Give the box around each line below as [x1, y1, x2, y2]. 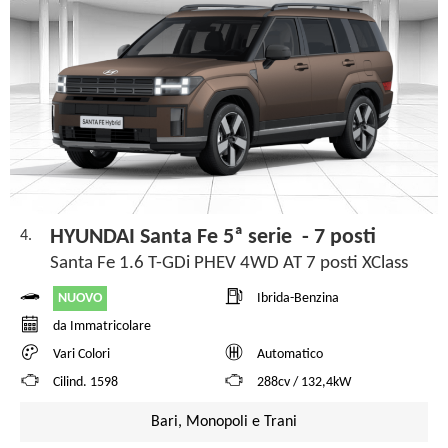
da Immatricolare [53, 319, 151, 335]
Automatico [257, 347, 323, 363]
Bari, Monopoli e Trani [151, 413, 297, 430]
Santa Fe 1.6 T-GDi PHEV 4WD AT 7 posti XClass [50, 253, 412, 273]
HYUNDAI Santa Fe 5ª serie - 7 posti [50, 225, 376, 249]
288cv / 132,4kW [257, 375, 351, 391]
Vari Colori [53, 347, 110, 363]
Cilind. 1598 [53, 375, 118, 391]
